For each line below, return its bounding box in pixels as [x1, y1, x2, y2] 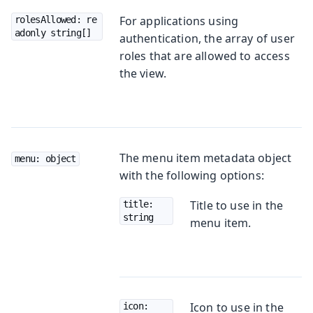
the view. [119, 65, 167, 81]
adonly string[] [15, 27, 92, 38]
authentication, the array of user [119, 30, 295, 46]
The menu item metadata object [119, 150, 292, 166]
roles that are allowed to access [119, 48, 290, 64]
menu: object [15, 152, 76, 164]
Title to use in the [189, 197, 284, 213]
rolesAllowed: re [15, 13, 96, 25]
